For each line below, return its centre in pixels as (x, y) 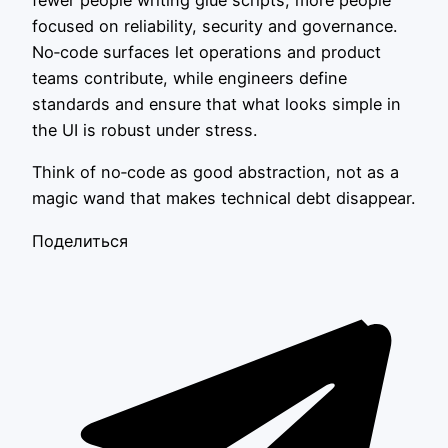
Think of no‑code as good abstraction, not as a (215, 172)
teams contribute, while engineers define (189, 78)
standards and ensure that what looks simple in (216, 104)
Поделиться (80, 240)
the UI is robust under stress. (144, 130)
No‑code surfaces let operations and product (206, 52)
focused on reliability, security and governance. (214, 26)
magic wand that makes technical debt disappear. (223, 198)
